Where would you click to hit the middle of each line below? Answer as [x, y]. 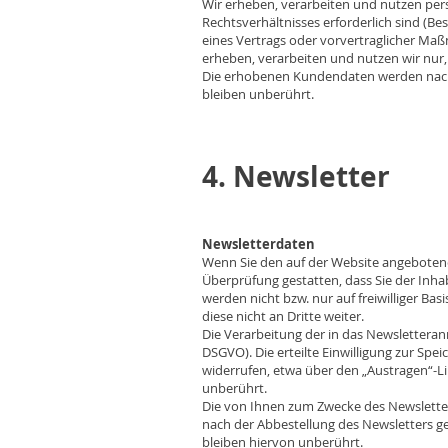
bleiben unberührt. [258, 94]
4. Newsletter [296, 176]
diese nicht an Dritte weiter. [283, 316]
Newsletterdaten [258, 244]
